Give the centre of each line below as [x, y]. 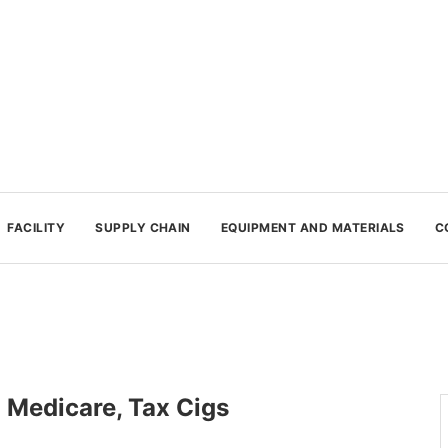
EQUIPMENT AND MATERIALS [312, 227]
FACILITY [36, 227]
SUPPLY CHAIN [143, 227]
